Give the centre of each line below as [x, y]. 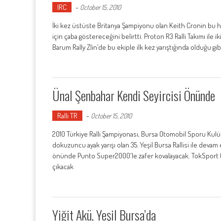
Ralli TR [67, 116]
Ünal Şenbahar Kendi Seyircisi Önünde [134, 95]
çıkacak [63, 166]
